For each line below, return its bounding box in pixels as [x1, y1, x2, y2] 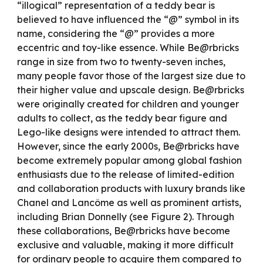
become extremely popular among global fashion [17, 154, 242, 166]
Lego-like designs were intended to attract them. [17, 126, 241, 138]
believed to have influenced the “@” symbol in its [17, 14, 240, 25]
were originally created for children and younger [17, 98, 240, 110]
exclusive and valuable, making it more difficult [17, 239, 234, 251]
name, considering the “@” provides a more [17, 28, 215, 39]
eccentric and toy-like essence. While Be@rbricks [17, 42, 240, 53]
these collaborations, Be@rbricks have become [17, 225, 231, 237]
